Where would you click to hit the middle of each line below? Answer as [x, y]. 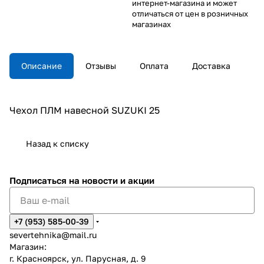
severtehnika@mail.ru [53, 235]
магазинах [151, 24]
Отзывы [101, 65]
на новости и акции [112, 180]
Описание [42, 65]
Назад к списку [57, 143]
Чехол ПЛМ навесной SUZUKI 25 [85, 110]
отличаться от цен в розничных [190, 13]
